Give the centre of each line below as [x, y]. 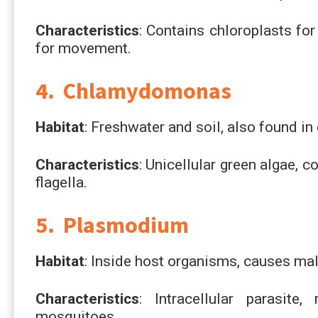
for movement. [83, 48]
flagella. [61, 182]
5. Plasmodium [112, 225]
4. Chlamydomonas [133, 91]
